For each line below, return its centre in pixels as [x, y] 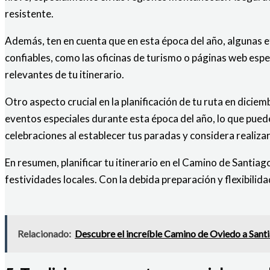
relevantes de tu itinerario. [64, 75]
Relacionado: [44, 234]
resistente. [29, 14]
